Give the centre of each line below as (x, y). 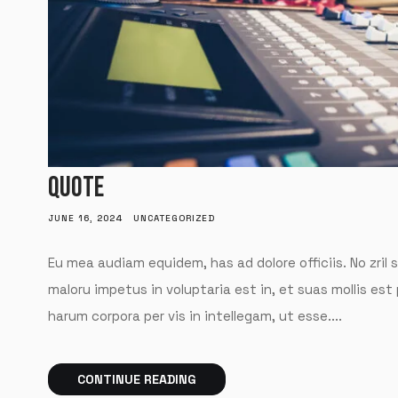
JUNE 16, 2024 (85, 218)
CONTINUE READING (136, 380)
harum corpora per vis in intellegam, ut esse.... (195, 315)
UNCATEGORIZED (174, 218)
